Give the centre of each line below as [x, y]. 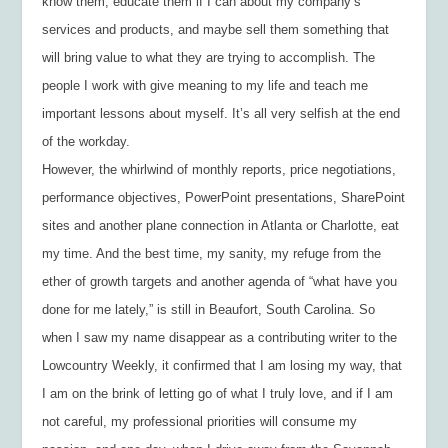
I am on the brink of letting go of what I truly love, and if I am [218, 393]
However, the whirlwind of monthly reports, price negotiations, [219, 169]
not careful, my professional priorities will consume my [200, 421]
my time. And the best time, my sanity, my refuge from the [212, 253]
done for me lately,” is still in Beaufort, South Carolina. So [209, 309]
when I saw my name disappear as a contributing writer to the [220, 337]
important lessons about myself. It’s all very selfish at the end [221, 113]
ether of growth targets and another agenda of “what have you [220, 281]
